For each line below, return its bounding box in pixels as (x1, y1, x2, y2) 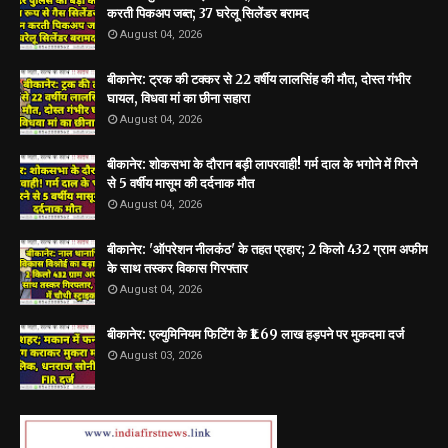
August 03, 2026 (120, 349, 202, 363)
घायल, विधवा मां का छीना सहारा (107, 90, 250, 108)
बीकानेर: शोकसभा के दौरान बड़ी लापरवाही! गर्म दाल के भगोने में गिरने (107, 156, 417, 174)
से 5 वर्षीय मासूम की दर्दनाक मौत (107, 175, 254, 193)
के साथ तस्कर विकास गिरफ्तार (107, 260, 248, 278)
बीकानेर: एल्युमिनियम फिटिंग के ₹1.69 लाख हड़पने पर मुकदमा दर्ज (107, 326, 404, 344)
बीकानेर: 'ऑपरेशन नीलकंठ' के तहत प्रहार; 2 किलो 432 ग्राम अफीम (107, 241, 428, 259)
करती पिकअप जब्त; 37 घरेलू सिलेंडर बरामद (107, 5, 309, 23)
